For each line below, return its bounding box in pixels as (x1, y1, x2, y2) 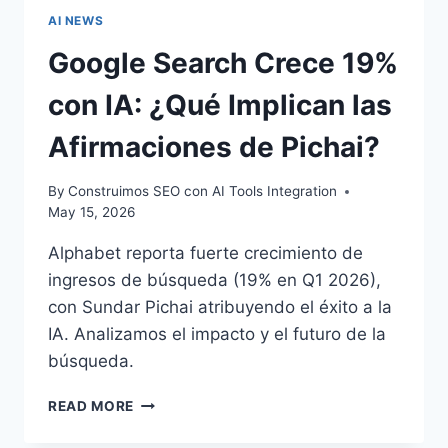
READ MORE (48, 398, 135, 415)
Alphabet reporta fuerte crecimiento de (48, 243, 363, 264)
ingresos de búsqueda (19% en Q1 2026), (48, 270, 381, 291)
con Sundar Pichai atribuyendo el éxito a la (48, 297, 392, 318)
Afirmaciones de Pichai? (48, 129, 380, 164)
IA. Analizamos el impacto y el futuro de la (48, 324, 386, 345)
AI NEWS (48, 12, 104, 28)
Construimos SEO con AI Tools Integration (68, 183, 338, 200)
